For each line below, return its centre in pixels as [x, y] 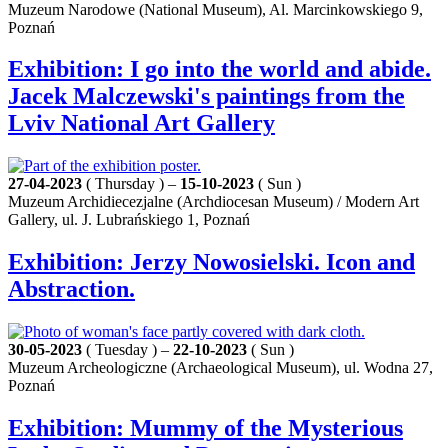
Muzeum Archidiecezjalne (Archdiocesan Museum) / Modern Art [213, 202]
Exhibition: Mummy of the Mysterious [205, 428]
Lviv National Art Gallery [141, 123]
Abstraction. [71, 289]
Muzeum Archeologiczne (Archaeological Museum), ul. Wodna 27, [220, 368]
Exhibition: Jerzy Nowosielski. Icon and [211, 262]
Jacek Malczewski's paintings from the [206, 96]
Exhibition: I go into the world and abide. [219, 69]
